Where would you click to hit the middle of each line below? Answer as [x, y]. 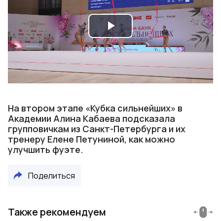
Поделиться [52, 175]
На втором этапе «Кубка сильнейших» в [95, 108]
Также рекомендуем [57, 212]
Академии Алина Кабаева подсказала [92, 118]
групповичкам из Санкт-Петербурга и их [97, 129]
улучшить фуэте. [46, 149]
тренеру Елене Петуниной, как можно [92, 139]
